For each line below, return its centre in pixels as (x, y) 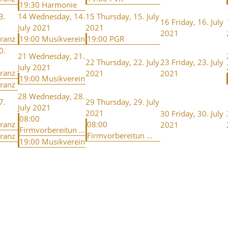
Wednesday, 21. (57, 56)
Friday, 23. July (197, 62)
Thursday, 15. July (128, 16)
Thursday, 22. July (128, 62)
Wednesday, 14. (57, 16)
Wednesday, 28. (57, 96)
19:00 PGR (106, 38)
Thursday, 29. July (128, 102)
